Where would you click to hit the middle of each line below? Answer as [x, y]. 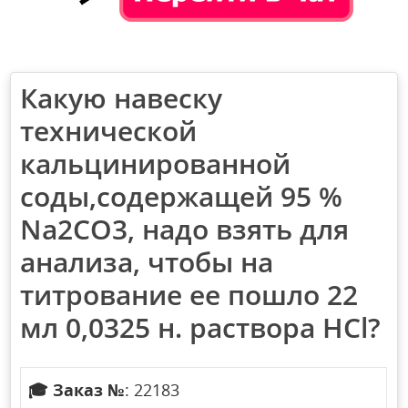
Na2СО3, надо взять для [185, 229]
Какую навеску [122, 98]
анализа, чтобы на [147, 262]
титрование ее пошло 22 [189, 295]
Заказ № [89, 390]
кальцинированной [156, 164]
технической [109, 131]
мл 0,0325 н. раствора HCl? [201, 328]
